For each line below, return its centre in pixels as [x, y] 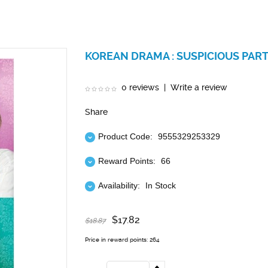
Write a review [199, 87]
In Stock [161, 185]
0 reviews [140, 87]
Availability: [119, 185]
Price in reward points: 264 [122, 239]
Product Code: [125, 136]
